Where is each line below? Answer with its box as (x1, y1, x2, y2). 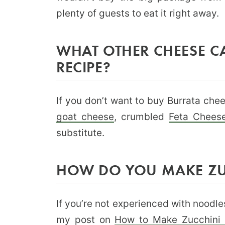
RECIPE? (56, 56, 111, 76)
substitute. (56, 127, 104, 139)
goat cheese (56, 110, 114, 123)
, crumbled (114, 110, 169, 123)
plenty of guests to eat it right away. (56, 7, 219, 19)
